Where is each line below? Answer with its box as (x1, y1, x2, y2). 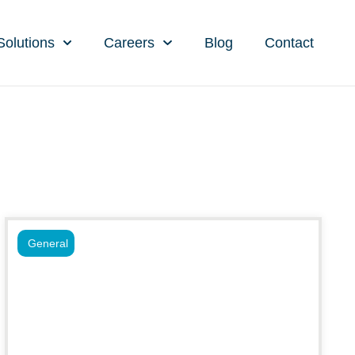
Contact (265, 34, 314, 51)
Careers (104, 34, 155, 51)
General (28, 237, 68, 250)
